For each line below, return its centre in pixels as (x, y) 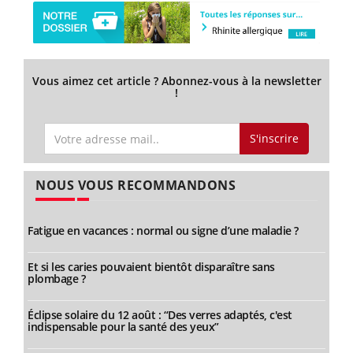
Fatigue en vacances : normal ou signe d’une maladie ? (163, 230)
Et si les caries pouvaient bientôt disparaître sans (151, 266)
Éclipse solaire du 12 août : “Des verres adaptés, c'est (160, 314)
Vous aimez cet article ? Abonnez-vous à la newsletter (176, 81)
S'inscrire (274, 139)
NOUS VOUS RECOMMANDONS (136, 185)
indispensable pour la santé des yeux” (123, 326)
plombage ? (56, 278)
